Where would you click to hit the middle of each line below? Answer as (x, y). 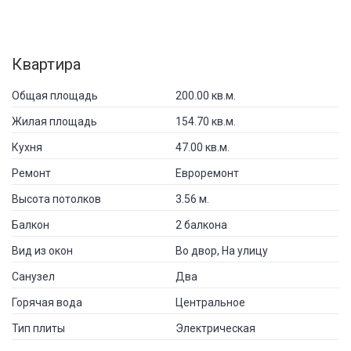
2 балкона (201, 224)
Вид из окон (42, 250)
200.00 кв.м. (206, 95)
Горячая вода (47, 302)
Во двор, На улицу (222, 250)
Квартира (46, 64)
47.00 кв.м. (203, 147)
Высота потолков (56, 199)
